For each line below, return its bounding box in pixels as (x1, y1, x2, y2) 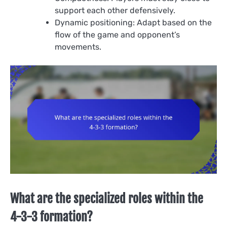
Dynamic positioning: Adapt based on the (55, 17, 212, 27)
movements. (55, 42, 101, 52)
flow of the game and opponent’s (55, 29, 180, 40)
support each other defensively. (55, 5, 175, 15)
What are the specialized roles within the (10, 191, 203, 207)
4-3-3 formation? (10, 209, 93, 225)
